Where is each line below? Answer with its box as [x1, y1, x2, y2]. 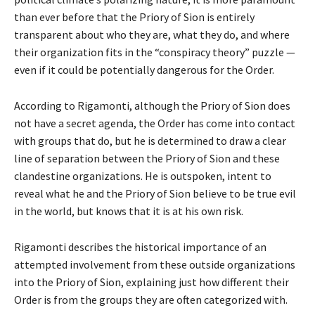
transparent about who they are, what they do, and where [14, 27, 290, 41]
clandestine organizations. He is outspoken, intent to [14, 169, 271, 183]
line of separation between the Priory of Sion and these [14, 151, 280, 165]
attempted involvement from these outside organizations [14, 257, 295, 271]
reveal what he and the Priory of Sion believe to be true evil [14, 186, 296, 200]
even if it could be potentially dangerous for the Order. [14, 63, 274, 77]
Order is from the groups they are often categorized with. [14, 292, 288, 307]
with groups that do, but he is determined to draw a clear [14, 134, 286, 148]
